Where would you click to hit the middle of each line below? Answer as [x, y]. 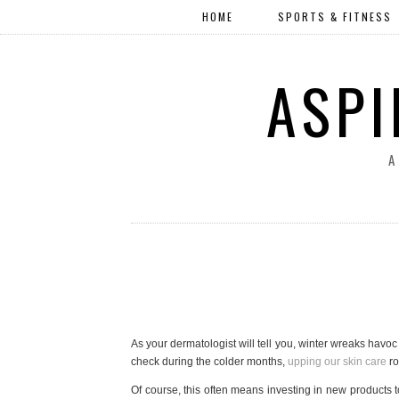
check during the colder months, [209, 362]
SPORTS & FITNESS [335, 16]
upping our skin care [337, 362]
